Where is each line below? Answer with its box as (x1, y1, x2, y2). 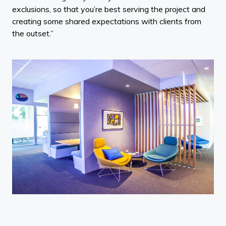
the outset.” (12, 28, 53, 39)
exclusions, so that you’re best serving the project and (12, 4, 205, 15)
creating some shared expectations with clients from (12, 16, 201, 27)
